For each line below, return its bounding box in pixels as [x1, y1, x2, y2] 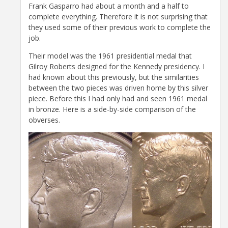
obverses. [28, 115, 60, 125]
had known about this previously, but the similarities [28, 72, 199, 82]
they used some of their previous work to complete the [28, 22, 211, 33]
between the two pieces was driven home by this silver [28, 83, 208, 93]
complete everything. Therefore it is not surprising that [28, 12, 208, 22]
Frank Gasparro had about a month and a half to [28, 1, 189, 11]
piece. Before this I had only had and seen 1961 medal [28, 94, 207, 104]
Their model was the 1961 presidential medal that [28, 51, 192, 61]
